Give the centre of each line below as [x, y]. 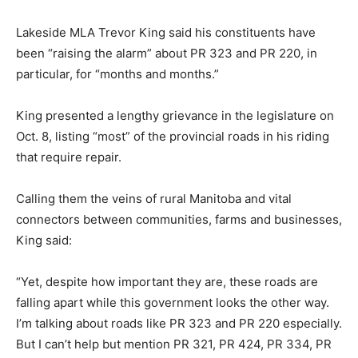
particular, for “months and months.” [119, 74]
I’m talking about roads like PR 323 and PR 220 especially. [179, 323]
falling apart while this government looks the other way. [173, 302]
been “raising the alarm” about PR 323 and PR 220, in [167, 53]
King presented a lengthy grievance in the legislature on [175, 115]
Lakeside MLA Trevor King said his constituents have [166, 32]
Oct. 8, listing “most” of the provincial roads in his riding [173, 136]
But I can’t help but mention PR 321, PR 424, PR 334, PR [174, 344]
